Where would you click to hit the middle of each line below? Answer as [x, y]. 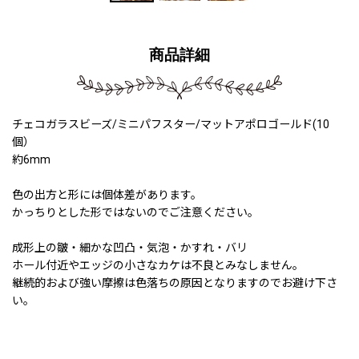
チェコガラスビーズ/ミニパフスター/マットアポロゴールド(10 [171, 124]
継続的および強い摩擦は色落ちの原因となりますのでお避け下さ [175, 282]
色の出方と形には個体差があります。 [107, 194]
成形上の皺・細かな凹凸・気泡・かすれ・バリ [130, 247]
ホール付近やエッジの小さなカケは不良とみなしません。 [158, 265]
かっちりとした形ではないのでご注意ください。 [135, 212]
